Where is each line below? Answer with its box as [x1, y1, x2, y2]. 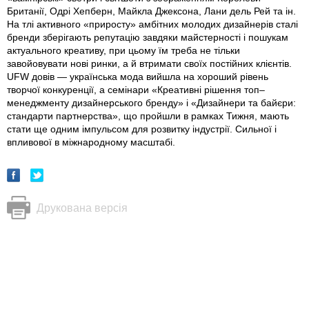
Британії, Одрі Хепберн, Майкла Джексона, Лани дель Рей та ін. [7, 6, 296, 17]
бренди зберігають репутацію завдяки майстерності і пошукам [7, 32, 288, 43]
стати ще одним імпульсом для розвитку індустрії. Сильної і [7, 123, 277, 135]
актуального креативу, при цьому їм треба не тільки [7, 45, 240, 57]
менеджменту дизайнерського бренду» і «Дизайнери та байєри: [7, 97, 296, 109]
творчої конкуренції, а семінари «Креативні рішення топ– [7, 84, 265, 96]
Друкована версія [37, 202, 128, 215]
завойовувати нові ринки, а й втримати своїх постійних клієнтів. [7, 58, 292, 70]
